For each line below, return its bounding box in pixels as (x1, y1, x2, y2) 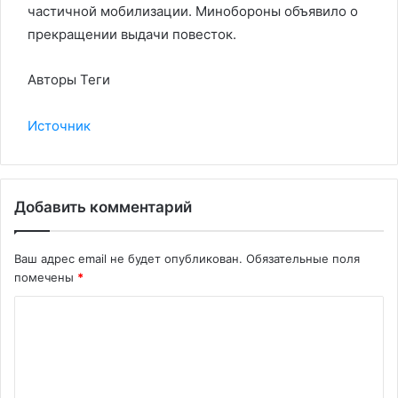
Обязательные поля (246, 251, 360, 266)
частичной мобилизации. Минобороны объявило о (28, 3, 358, 20)
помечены (14, 270, 77, 284)
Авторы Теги (28, 71, 110, 88)
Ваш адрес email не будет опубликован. (14, 251, 243, 266)
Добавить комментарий (14, 198, 192, 216)
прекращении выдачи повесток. (28, 26, 236, 43)
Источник (28, 117, 91, 134)
